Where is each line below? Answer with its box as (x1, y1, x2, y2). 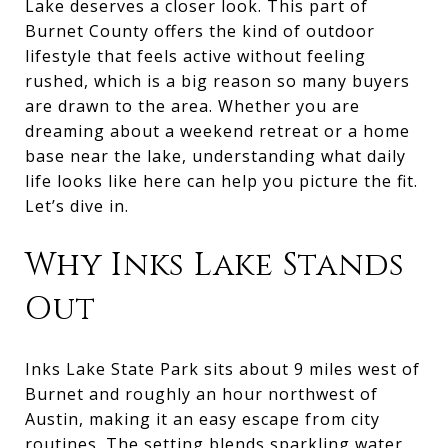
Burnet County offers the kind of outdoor (25, 20, 375, 42)
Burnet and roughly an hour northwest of (25, 382, 378, 405)
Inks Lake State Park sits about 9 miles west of (25, 357, 420, 380)
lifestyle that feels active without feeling (25, 45, 366, 67)
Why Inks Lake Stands (25, 244, 405, 287)
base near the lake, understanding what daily (25, 145, 406, 167)
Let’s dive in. (25, 195, 129, 217)
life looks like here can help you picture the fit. (25, 170, 418, 192)
